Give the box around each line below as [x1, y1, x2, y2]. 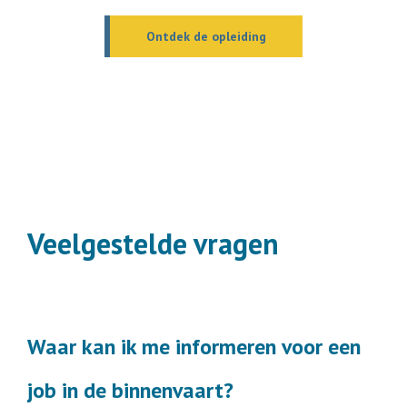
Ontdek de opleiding [146, 28, 266, 45]
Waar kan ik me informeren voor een [27, 333, 361, 362]
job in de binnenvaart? [27, 376, 233, 405]
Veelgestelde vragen [27, 224, 279, 263]
